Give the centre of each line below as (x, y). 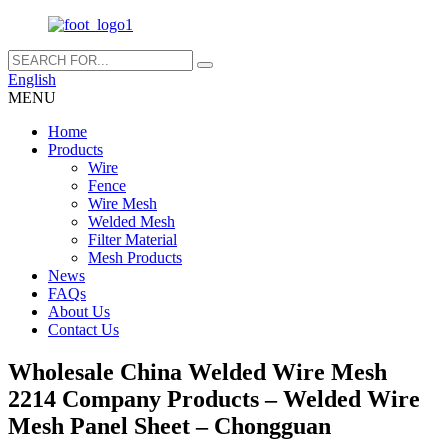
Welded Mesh (131, 221)
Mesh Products (135, 257)
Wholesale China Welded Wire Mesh (197, 371)
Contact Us (83, 329)
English (32, 79)
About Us (79, 311)
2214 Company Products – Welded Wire (214, 398)
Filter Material (132, 239)
